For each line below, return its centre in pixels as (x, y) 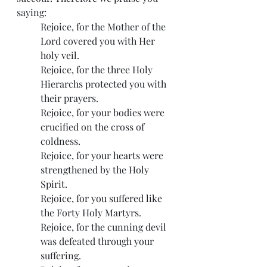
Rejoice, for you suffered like (103, 198)
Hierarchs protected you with (105, 84)
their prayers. (69, 98)
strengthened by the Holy (96, 170)
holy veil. (60, 55)
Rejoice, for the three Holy (98, 70)
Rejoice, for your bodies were (104, 113)
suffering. (61, 256)
